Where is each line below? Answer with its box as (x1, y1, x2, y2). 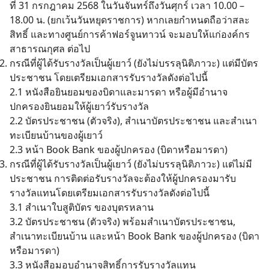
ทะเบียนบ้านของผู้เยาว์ (10, 128, 103, 142)
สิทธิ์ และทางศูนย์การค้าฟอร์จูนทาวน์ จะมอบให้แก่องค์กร (10, 28, 250, 41)
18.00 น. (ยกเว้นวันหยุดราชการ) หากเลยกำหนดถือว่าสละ (10, 13, 250, 26)
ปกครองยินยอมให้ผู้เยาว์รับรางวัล (10, 100, 149, 113)
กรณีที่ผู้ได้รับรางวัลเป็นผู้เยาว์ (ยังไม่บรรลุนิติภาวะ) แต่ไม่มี (10, 157, 252, 171)
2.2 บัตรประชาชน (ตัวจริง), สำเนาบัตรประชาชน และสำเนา (10, 114, 257, 127)
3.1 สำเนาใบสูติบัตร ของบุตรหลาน (10, 201, 154, 214)
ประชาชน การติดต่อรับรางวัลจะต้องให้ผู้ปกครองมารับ (10, 172, 236, 185)
